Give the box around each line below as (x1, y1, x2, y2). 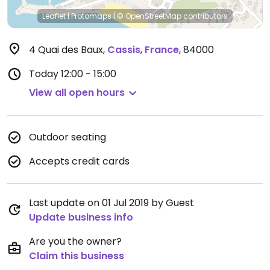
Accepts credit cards (29, 154, 130, 168)
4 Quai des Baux (29, 43, 103, 57)
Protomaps (71, 11, 111, 21)
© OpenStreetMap (117, 11, 181, 21)
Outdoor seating (29, 130, 106, 144)
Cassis (107, 43, 140, 57)
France (145, 43, 179, 57)
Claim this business (29, 249, 124, 263)
